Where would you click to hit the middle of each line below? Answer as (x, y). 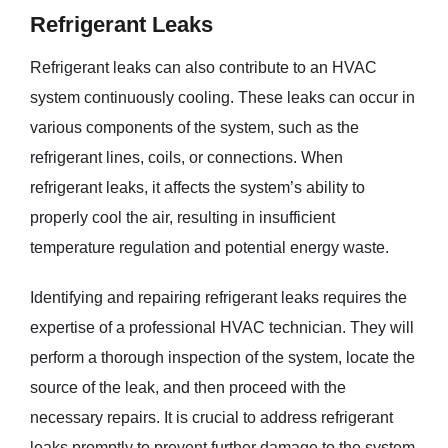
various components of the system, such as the (194, 127)
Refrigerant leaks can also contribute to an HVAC (203, 67)
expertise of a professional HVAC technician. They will (222, 327)
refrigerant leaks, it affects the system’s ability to (197, 187)
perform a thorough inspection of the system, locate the (222, 357)
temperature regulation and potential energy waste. (209, 247)
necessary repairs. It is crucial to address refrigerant (211, 417)
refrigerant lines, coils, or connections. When (186, 157)
